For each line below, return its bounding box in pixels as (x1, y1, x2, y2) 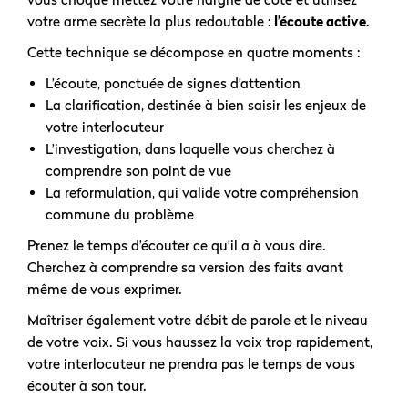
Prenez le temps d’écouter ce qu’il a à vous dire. (27, 237, 326, 254)
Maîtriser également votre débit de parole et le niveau (27, 311, 368, 329)
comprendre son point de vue (46, 162, 235, 179)
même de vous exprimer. (27, 280, 189, 298)
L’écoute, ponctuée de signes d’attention (46, 75, 304, 92)
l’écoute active (274, 13, 366, 30)
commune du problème (46, 206, 198, 223)
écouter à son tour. (27, 377, 154, 394)
